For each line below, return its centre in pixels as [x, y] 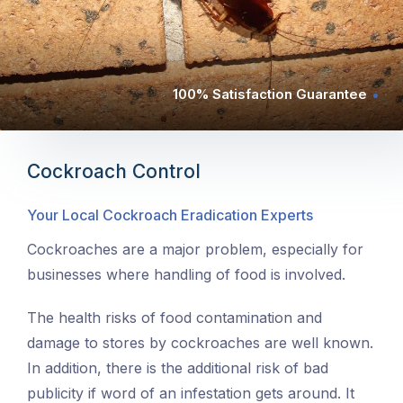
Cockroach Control [114, 172]
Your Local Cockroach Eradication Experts [170, 215]
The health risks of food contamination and [175, 318]
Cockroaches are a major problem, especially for [195, 250]
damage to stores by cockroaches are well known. [200, 343]
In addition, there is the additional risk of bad [178, 368]
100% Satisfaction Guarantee [270, 94]
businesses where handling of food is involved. [186, 275]
